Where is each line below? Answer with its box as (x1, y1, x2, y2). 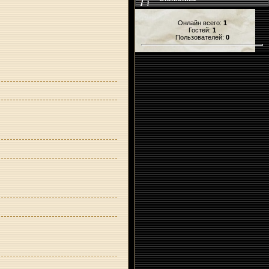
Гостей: (188, 26, 213, 34)
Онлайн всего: (177, 19, 223, 26)
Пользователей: (175, 34, 226, 41)
